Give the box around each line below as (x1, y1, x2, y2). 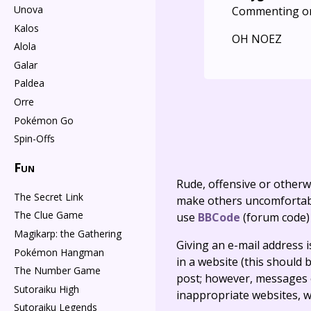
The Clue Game (14, 208, 83, 222)
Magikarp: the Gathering (14, 226, 121, 240)
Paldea (14, 76, 44, 90)
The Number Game (14, 264, 101, 278)
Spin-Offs (14, 132, 55, 146)
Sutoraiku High (14, 282, 79, 296)
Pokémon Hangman (14, 245, 104, 259)
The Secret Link (14, 190, 83, 203)
